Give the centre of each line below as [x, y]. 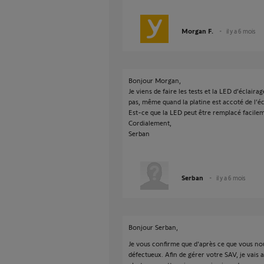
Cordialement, [150, 123]
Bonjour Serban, [153, 227]
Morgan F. [197, 31]
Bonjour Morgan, [155, 80]
